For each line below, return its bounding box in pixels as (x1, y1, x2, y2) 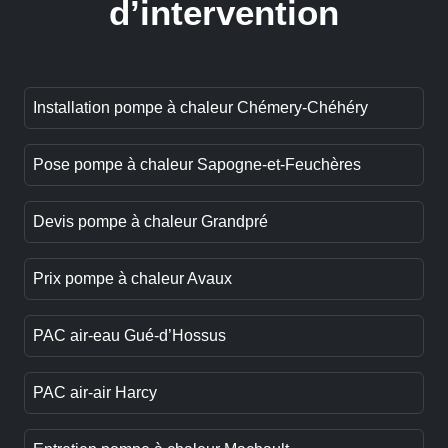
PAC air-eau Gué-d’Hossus (33, 327, 226, 345)
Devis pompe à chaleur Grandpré (33, 213, 268, 231)
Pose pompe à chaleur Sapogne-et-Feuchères (33, 156, 361, 174)
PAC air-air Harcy (33, 384, 157, 402)
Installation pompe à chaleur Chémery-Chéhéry (33, 99, 368, 117)
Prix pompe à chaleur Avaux (33, 270, 232, 288)
